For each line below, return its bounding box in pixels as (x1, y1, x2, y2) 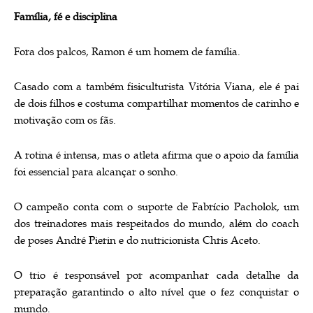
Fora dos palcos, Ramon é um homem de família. (14, 45, 240, 59)
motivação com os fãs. (14, 113, 116, 127)
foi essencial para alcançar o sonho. (14, 165, 178, 179)
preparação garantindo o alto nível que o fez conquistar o (14, 285, 299, 299)
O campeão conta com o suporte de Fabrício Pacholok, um (14, 200, 299, 214)
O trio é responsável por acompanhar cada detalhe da (14, 268, 299, 282)
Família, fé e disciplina (14, 10, 117, 24)
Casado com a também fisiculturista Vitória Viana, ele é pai (14, 80, 299, 94)
